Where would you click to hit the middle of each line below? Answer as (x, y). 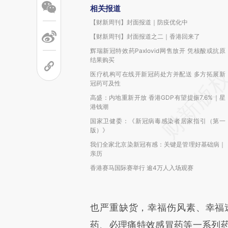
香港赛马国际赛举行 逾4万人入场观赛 (142, 168)
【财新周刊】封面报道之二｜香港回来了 (145, 36)
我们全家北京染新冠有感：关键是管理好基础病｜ (158, 144)
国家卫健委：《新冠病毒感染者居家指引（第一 (158, 121)
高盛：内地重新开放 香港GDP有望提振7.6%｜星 (158, 97)
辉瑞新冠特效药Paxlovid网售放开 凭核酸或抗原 (158, 51)
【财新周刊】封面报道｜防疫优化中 (139, 22)
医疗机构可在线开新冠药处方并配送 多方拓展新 (158, 74)
